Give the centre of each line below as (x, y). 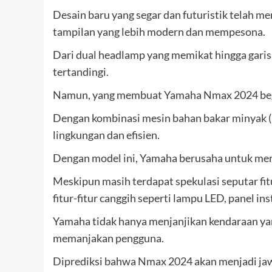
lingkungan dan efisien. (106, 135)
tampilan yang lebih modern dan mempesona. (159, 32)
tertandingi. (81, 72)
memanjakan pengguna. (108, 238)
